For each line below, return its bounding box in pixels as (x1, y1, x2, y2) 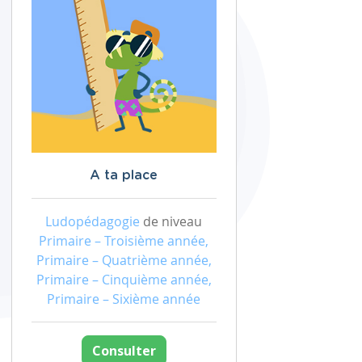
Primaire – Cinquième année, (36, 271, 212, 288)
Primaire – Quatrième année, (36, 251, 212, 269)
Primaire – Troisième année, (39, 232, 208, 250)
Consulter (91, 342, 156, 360)
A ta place (90, 169, 158, 182)
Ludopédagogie (45, 213, 140, 230)
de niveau (140, 213, 202, 230)
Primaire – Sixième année (47, 290, 200, 308)
